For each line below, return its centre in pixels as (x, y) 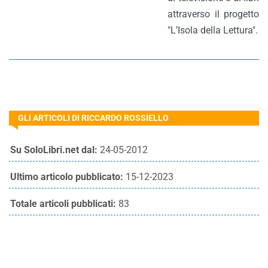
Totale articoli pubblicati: (63, 204)
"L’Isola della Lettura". (213, 30)
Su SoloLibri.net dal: (54, 150)
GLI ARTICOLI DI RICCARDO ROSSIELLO (93, 118)
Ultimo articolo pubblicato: (67, 177)
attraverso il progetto (213, 14)
